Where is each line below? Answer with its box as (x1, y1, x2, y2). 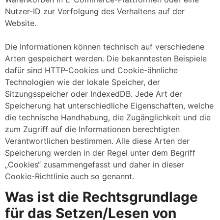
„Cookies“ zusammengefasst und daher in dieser (5, 159, 184, 169)
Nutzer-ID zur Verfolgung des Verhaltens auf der (5, 6, 185, 16)
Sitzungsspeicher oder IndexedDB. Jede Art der (5, 88, 182, 99)
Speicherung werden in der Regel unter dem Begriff (5, 147, 195, 158)
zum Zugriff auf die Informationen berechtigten (5, 124, 180, 134)
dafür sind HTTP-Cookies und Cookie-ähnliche (5, 65, 178, 75)
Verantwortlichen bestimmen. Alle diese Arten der (5, 136, 190, 146)
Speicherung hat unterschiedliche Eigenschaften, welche (5, 100, 214, 110)
